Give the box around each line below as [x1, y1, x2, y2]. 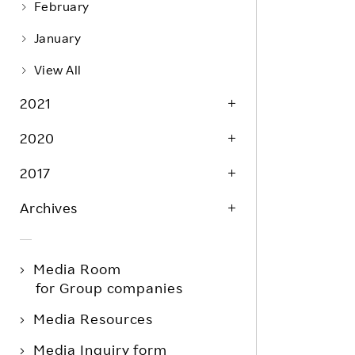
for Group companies [35, 279, 183, 296]
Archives [19, 199, 78, 216]
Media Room [32, 260, 121, 277]
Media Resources [32, 310, 154, 327]
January [33, 30, 82, 46]
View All [33, 62, 82, 78]
